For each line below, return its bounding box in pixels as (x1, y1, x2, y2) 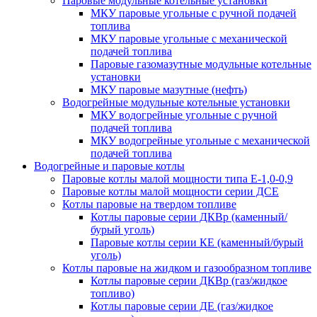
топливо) (91, 287, 134, 299)
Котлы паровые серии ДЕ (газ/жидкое (91, 299, 273, 312)
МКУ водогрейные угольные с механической (91, 134, 310, 146)
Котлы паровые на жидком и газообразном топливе (62, 261, 311, 274)
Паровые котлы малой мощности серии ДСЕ (62, 185, 279, 197)
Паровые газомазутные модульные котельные (91, 57, 311, 70)
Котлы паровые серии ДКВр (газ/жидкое (91, 274, 287, 287)
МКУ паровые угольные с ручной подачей (91, 6, 296, 19)
